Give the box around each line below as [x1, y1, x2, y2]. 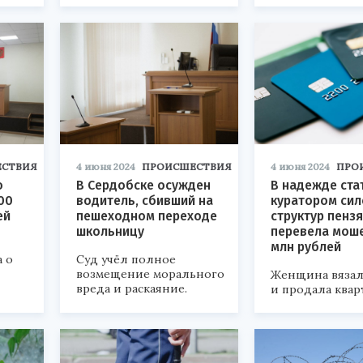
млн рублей [271, 239, 341, 255]
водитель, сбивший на [76, 193, 213, 209]
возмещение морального [76, 267, 224, 282]
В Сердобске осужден [76, 177, 211, 194]
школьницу [76, 224, 144, 240]
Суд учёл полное [76, 252, 176, 267]
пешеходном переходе [76, 208, 217, 224]
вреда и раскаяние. [76, 281, 187, 297]
